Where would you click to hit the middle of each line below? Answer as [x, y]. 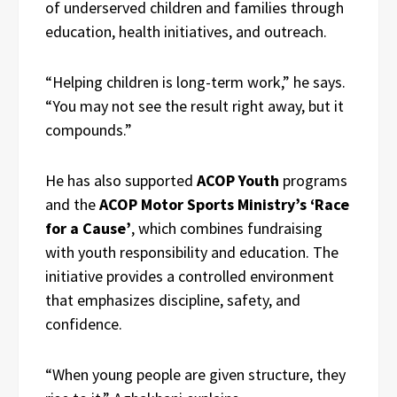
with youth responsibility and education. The [192, 252]
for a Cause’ [88, 228]
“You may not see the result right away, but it [195, 105]
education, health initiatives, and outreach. [186, 31]
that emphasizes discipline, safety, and [173, 300]
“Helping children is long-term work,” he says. [195, 82]
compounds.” [89, 129]
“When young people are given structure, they [195, 374]
